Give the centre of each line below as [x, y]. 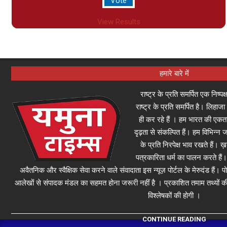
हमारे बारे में [174, 73]
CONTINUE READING [174, 219]
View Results [119, 22]
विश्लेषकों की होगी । [174, 195]
